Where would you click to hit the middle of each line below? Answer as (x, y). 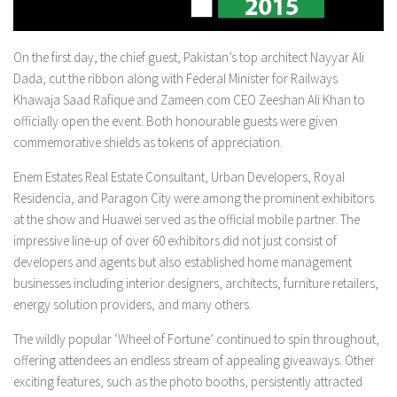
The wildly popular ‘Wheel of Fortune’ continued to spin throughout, (196, 339)
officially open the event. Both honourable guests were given (175, 121)
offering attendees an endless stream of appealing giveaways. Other (194, 360)
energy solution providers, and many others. (132, 304)
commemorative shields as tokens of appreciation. (148, 142)
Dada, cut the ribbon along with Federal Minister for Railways (175, 78)
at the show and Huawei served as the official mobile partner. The (187, 219)
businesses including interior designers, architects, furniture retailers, (196, 283)
